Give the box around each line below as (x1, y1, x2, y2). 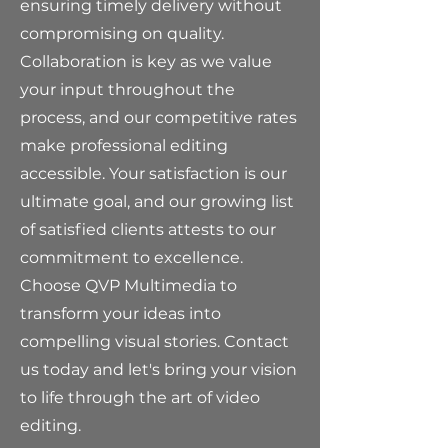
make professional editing (20, 136, 228, 155)
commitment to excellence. (20, 248, 243, 267)
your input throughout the (20, 80, 235, 99)
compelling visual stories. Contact (20, 332, 289, 351)
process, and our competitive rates (20, 108, 297, 127)
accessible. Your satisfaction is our (20, 164, 287, 183)
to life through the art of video (20, 388, 260, 407)
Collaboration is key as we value (20, 52, 272, 71)
